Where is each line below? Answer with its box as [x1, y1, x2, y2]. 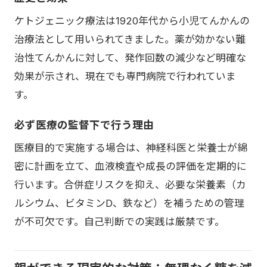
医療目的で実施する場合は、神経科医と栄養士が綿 [14, 141, 247, 154]
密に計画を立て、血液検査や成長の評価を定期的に [14, 160, 247, 172]
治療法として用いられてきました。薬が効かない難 [14, 33, 246, 45]
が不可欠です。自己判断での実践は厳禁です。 [14, 215, 225, 228]
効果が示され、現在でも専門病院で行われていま [14, 70, 236, 82]
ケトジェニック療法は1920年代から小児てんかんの [14, 14, 250, 27]
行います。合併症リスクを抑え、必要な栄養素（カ [14, 178, 246, 191]
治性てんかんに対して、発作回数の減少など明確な [14, 51, 246, 64]
